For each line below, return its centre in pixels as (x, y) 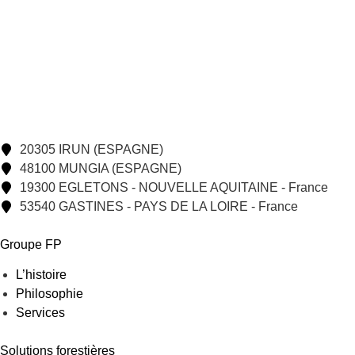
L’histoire (41, 275)
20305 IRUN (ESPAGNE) (92, 149)
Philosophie (50, 294)
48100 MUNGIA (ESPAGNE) (101, 168)
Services (40, 313)
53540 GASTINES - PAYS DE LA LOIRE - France (159, 206)
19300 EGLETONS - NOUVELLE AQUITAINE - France (174, 187)
